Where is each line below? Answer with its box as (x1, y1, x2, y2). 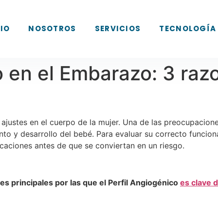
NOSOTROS (28, 23, 76, 34)
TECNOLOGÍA (159, 23, 217, 34)
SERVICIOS (94, 23, 141, 34)
